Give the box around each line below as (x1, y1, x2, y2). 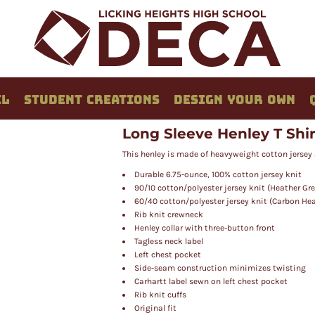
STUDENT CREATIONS (23, 94, 160, 106)
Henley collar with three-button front (134, 223, 275, 233)
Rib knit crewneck (134, 210, 203, 219)
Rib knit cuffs (134, 290, 186, 300)
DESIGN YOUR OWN (173, 94, 296, 106)
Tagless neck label (134, 236, 203, 246)
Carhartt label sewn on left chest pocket (134, 276, 288, 286)
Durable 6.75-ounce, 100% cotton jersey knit (134, 169, 302, 179)
